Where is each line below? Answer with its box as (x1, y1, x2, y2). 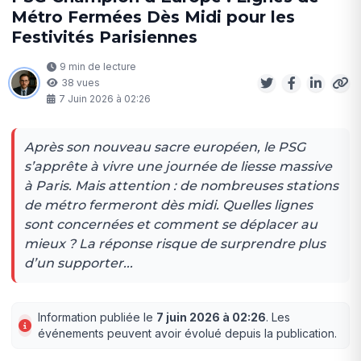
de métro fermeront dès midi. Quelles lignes (24, 197, 313, 213)
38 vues (61, 76, 101, 89)
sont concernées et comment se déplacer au (24, 216, 318, 232)
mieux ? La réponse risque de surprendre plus (24, 235, 326, 251)
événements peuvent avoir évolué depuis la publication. (38, 326, 338, 340)
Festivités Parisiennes (11, 27, 198, 47)
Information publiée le (38, 309, 157, 324)
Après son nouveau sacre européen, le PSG (24, 139, 306, 155)
